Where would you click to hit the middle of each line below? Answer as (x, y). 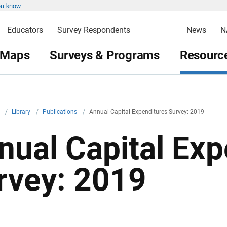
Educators (25, 30)
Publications (61, 112)
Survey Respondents (93, 30)
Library (22, 112)
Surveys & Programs (105, 55)
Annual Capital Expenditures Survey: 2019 (147, 112)
